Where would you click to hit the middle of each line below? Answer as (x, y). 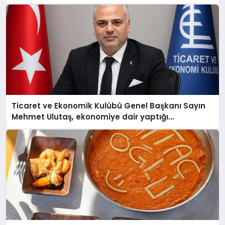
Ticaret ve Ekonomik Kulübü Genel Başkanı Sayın (109, 106)
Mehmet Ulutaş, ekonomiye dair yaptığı (90, 117)
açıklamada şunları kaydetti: (70, 128)
